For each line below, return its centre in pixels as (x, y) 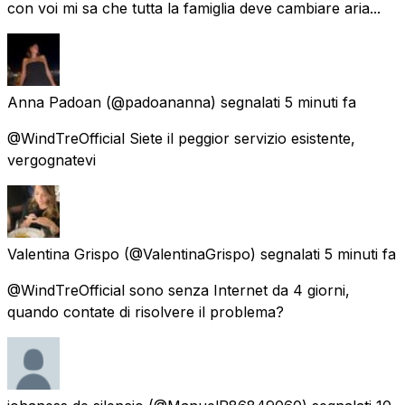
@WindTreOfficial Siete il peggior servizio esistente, (181, 138)
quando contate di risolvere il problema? (146, 311)
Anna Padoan (54, 102)
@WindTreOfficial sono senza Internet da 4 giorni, (179, 290)
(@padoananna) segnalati (193, 102)
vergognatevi (52, 160)
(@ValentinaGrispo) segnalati (222, 254)
